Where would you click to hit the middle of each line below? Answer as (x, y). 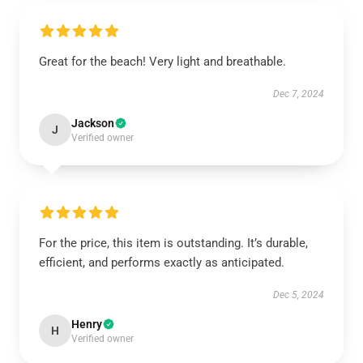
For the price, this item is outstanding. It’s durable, (173, 243)
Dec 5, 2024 (299, 295)
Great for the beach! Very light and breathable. (162, 62)
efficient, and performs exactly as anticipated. (162, 263)
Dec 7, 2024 (299, 94)
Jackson (93, 123)
